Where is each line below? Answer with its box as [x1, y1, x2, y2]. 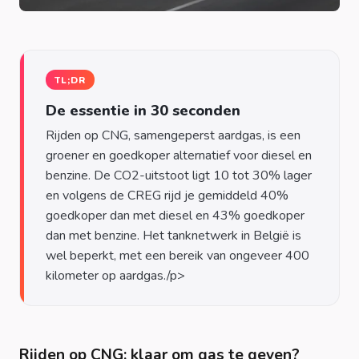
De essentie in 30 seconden [46, 99, 240, 120]
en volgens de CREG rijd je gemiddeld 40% [46, 186, 288, 204]
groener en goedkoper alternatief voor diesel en [46, 146, 312, 164]
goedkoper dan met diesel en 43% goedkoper [46, 206, 305, 224]
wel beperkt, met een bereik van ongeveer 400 [46, 246, 309, 264]
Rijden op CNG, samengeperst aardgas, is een [46, 126, 301, 144]
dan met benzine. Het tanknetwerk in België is [46, 226, 301, 244]
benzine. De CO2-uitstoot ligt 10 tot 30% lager [46, 166, 312, 184]
